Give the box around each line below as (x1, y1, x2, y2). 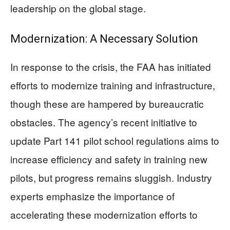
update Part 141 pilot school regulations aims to (10, 133, 219, 147)
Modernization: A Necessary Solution (10, 32, 198, 45)
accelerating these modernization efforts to (10, 207, 198, 221)
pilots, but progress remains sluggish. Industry (10, 170, 212, 184)
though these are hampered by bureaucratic (10, 96, 204, 110)
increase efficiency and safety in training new (10, 151, 207, 166)
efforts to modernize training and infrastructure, (10, 78, 215, 92)
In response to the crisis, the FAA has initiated (10, 59, 211, 73)
